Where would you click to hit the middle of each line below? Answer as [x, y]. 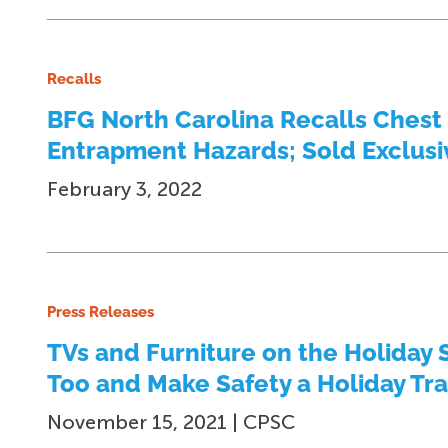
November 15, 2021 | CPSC [171, 422]
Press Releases [100, 312]
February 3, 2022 [124, 189]
